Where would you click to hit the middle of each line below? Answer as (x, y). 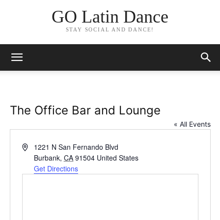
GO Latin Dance (110, 17)
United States (118, 158)
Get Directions (56, 168)
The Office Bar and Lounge (85, 110)
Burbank (47, 158)
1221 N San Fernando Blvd (76, 147)
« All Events (192, 124)
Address (34, 146)
